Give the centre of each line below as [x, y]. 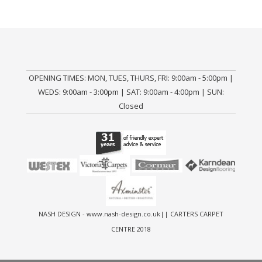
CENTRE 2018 [131, 229]
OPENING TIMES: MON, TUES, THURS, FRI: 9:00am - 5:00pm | [131, 78]
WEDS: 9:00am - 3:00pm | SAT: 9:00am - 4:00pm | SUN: [131, 92]
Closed [131, 106]
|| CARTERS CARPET [192, 213]
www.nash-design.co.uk [123, 213]
